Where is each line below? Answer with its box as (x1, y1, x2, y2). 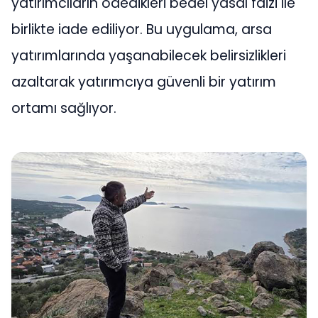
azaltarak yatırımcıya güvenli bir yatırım (11, 72, 276, 92)
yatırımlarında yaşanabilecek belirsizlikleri (11, 46, 286, 66)
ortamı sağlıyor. (11, 99, 116, 119)
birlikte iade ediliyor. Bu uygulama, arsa (11, 20, 272, 40)
